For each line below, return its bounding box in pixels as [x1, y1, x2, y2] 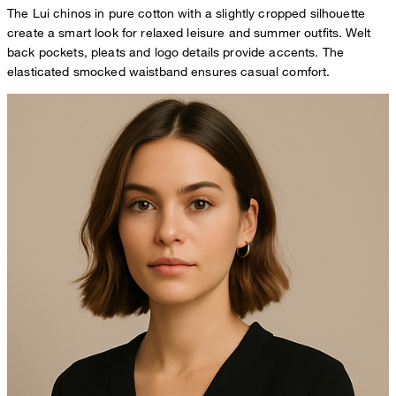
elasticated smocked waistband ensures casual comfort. [7, 64, 331, 80]
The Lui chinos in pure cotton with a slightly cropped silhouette [7, 5, 365, 21]
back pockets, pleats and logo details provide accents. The [7, 44, 345, 60]
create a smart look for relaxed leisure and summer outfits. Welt [7, 25, 370, 41]
